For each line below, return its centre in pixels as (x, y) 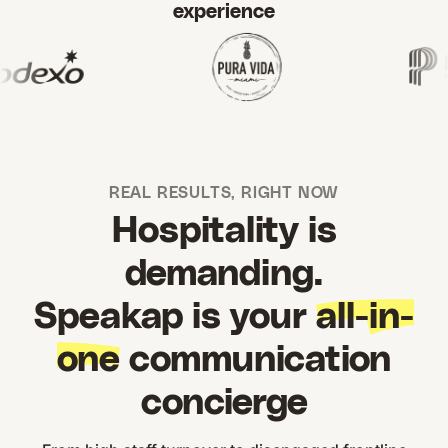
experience (224, 12)
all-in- (365, 317)
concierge (224, 403)
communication (255, 360)
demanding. (224, 274)
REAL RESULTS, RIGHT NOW (224, 193)
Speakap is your (175, 317)
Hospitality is (224, 231)
